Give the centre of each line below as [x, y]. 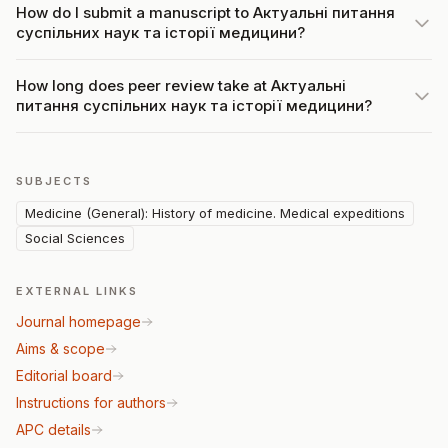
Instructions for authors [91, 402]
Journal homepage [78, 321]
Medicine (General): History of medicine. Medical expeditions [215, 213]
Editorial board [64, 375]
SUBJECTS [54, 181]
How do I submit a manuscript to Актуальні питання [205, 12]
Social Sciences [75, 238]
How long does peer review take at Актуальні [181, 85]
